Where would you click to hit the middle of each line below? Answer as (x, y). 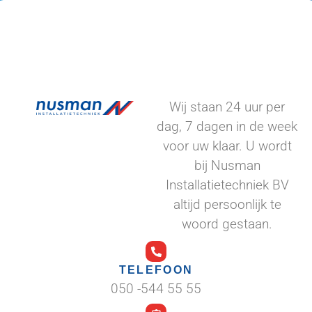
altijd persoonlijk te (227, 205)
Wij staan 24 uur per (227, 107)
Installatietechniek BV (227, 185)
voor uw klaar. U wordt (227, 146)
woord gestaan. (227, 224)
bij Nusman (227, 166)
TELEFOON (156, 270)
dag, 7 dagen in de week (227, 127)
